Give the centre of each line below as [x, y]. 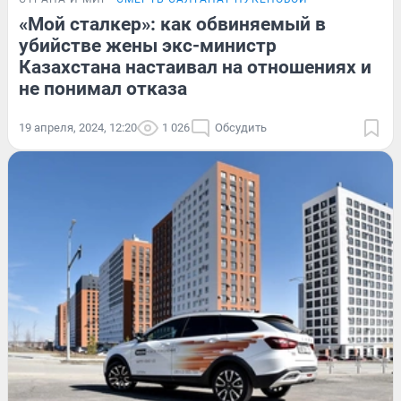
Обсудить [241, 127]
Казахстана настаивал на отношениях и [195, 67]
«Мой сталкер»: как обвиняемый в [172, 24]
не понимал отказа [103, 88]
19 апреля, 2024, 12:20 [78, 127]
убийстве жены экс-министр [148, 45]
